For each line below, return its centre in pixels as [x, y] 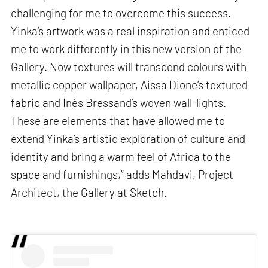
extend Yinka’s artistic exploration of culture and [128, 139]
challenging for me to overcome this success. [121, 13]
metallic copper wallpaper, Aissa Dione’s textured [130, 85]
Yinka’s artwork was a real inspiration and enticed [130, 31]
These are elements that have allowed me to [118, 121]
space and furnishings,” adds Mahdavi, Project [122, 175]
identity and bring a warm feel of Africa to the [121, 157]
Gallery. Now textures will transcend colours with [129, 67]
